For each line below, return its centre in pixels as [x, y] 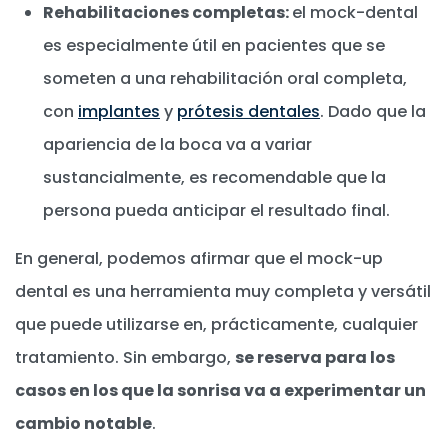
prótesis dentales [248, 111]
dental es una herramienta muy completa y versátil [223, 291]
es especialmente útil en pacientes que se [214, 45]
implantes [119, 111]
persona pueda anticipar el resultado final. [216, 210]
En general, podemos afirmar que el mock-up [199, 258]
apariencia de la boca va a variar [177, 144]
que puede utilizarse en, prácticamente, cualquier [216, 324]
